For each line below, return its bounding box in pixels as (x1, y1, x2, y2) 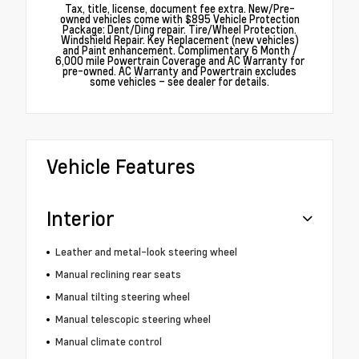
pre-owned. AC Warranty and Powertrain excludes (63, 64, 296, 79)
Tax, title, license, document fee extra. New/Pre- (64, 2, 295, 17)
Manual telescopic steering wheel (54, 312, 211, 327)
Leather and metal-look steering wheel (54, 244, 237, 260)
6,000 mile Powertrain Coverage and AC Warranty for (54, 54, 305, 69)
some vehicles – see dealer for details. (90, 75, 269, 90)
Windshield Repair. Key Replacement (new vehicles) (60, 33, 299, 48)
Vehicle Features (46, 153, 196, 180)
